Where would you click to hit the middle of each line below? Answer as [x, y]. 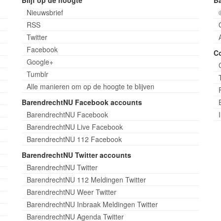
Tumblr [37, 74]
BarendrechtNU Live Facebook [74, 127]
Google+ [40, 62]
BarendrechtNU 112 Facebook [74, 139]
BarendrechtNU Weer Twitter [71, 192]
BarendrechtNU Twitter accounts [76, 155]
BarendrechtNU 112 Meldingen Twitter [86, 180]
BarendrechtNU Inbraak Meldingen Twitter [92, 204]
